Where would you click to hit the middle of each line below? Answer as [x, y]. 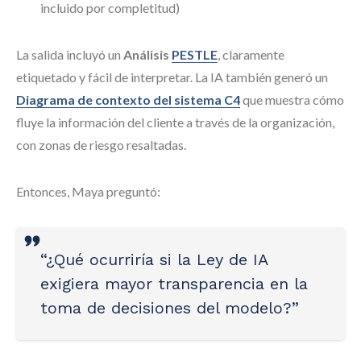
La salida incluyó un [70, 54]
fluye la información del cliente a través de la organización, [175, 122]
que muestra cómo [292, 100]
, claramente [251, 54]
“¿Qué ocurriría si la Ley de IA [154, 259]
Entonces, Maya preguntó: [88, 191]
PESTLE [195, 54]
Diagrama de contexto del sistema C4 [128, 100]
